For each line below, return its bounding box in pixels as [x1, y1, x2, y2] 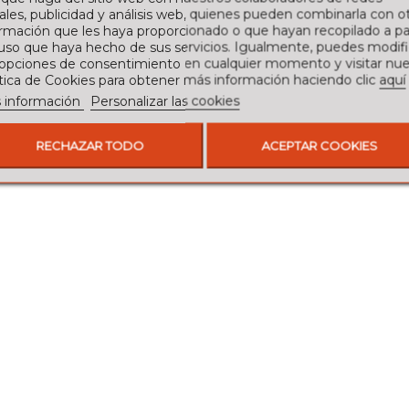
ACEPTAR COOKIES [261, 138, 378, 153]
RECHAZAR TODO [36, 138, 144, 153]
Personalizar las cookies [89, 92, 240, 110]
